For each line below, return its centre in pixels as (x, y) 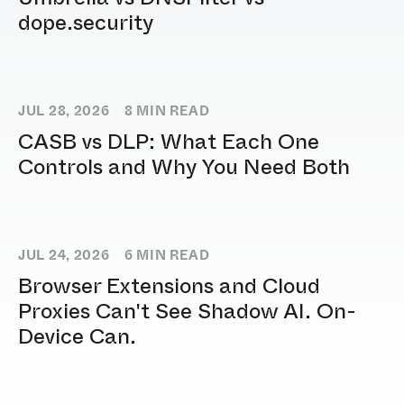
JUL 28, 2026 (64, 112)
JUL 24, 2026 (64, 256)
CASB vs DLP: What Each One (169, 142)
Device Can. (77, 337)
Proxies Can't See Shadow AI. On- (187, 312)
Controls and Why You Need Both (184, 167)
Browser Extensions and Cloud (169, 286)
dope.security (86, 23)
